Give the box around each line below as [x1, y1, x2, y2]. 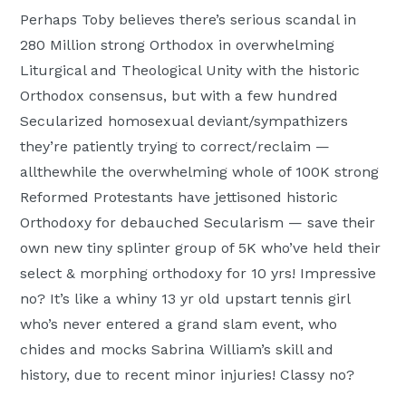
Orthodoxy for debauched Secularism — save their [20, 213, 376, 231]
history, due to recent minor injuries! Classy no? [20, 365, 355, 383]
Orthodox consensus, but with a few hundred [20, 86, 339, 104]
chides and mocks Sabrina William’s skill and [20, 340, 334, 358]
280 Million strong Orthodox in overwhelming [20, 35, 335, 53]
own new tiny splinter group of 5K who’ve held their [20, 238, 382, 256]
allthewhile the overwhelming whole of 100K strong [20, 162, 380, 180]
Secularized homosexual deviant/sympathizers [20, 111, 349, 130]
